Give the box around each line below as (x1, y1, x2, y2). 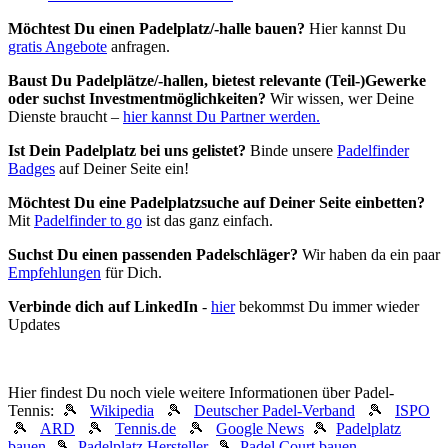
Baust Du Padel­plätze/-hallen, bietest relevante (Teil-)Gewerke (8, 72, 426, 90)
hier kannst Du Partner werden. (123, 108, 320, 126)
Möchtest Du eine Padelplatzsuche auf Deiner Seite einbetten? (8, 194, 425, 212)
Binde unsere (246, 142, 337, 160)
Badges (8, 160, 55, 178)
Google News (216, 420, 304, 438)
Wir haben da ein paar (302, 246, 440, 264)
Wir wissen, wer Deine (266, 90, 414, 108)
